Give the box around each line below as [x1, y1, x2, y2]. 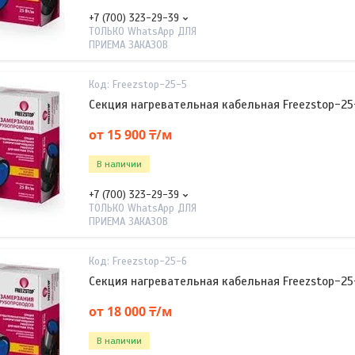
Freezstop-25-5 [113, 78, 187, 91]
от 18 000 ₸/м [89, 302, 173, 320]
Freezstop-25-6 [113, 255, 187, 268]
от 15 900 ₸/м [89, 125, 173, 143]
